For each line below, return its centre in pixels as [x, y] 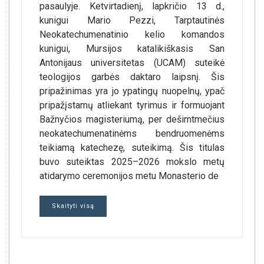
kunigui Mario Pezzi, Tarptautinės [132, 20]
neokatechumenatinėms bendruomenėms [132, 133]
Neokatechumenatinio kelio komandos [132, 34]
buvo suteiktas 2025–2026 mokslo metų [132, 162]
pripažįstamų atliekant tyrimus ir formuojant [132, 105]
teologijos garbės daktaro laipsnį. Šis [132, 77]
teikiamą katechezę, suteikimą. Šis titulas [132, 148]
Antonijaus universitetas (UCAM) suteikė [132, 63]
